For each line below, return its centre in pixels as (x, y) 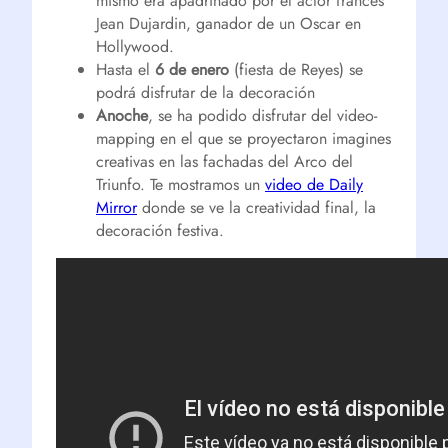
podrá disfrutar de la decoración (205, 92)
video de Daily (314, 184)
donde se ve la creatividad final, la (256, 207)
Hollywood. (135, 46)
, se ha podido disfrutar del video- (262, 115)
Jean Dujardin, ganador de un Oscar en (228, 23)
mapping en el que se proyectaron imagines (243, 138)
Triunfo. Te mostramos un (180, 184)
